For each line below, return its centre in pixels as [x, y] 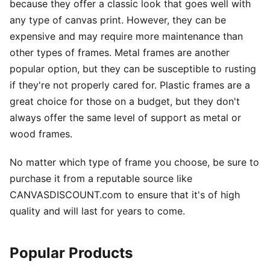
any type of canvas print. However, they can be [118, 20]
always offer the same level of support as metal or [125, 117]
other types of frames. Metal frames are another [120, 52]
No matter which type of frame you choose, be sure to [134, 162]
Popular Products [71, 253]
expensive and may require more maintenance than [126, 36]
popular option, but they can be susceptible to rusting [133, 68]
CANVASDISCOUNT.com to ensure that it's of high [125, 194]
